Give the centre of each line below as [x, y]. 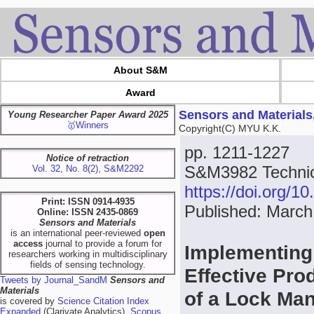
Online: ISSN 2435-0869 [88, 212]
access [28, 244]
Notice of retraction [88, 158]
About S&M [140, 70]
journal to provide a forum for [102, 244]
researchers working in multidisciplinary [88, 254]
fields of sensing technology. [88, 265]
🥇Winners [88, 125]
